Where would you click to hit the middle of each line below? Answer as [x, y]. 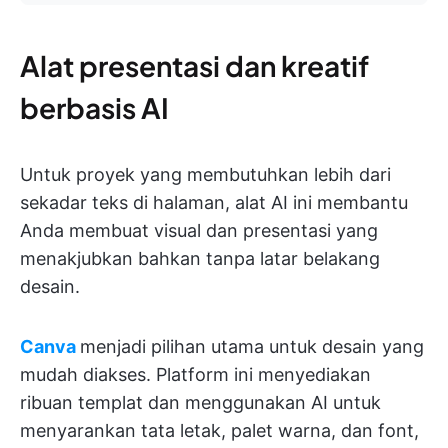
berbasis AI [94, 108]
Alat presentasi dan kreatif [194, 66]
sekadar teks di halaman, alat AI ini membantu [214, 203]
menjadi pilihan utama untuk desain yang [252, 347]
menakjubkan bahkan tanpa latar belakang [200, 259]
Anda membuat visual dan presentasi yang [199, 231]
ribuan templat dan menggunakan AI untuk [200, 403]
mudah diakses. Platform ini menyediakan [195, 375]
